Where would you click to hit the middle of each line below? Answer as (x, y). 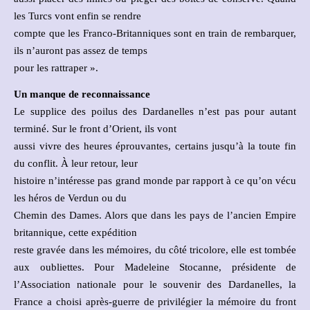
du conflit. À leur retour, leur (76, 163)
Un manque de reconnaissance (82, 94)
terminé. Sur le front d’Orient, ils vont (95, 128)
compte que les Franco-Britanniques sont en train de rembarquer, (155, 33)
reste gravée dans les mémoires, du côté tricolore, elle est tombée (155, 249)
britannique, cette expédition (75, 232)
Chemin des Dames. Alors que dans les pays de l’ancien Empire (155, 215)
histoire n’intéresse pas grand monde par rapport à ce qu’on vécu (155, 180)
